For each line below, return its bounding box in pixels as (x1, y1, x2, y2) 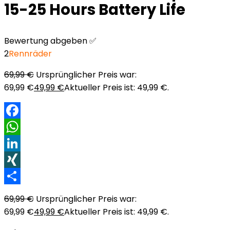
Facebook (4, 121, 45, 132)
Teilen (4, 186, 28, 198)
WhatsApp (4, 137, 47, 149)
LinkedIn (4, 154, 36, 165)
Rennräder (9, 48, 52, 60)
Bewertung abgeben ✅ (4, 35, 97, 47)
